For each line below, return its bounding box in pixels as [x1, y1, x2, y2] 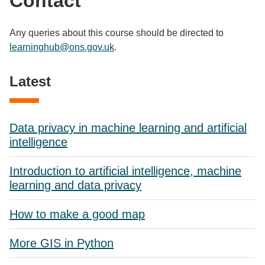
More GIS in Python [9, 237, 114, 250]
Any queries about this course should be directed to [9, 28, 224, 38]
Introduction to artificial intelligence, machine [9, 164, 241, 177]
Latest [9, 73, 51, 89]
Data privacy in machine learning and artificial [9, 121, 247, 134]
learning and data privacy [9, 179, 141, 192]
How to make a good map [9, 208, 145, 221]
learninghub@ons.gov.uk [9, 42, 114, 52]
